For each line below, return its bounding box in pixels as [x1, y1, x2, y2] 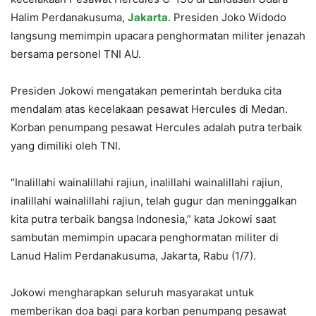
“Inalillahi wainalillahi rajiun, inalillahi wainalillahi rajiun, [11, 175, 283, 189]
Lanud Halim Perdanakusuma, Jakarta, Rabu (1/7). [11, 248, 256, 262]
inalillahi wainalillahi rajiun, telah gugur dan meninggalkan [11, 193, 297, 207]
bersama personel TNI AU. [11, 47, 141, 61]
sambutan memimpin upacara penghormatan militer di [11, 230, 279, 244]
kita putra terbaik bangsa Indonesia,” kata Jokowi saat [11, 212, 276, 226]
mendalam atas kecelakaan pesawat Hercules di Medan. [11, 102, 288, 116]
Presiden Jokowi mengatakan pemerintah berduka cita [11, 83, 281, 97]
